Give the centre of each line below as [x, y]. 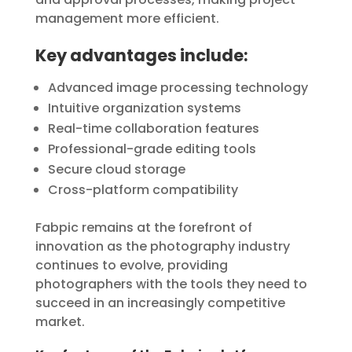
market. [60, 322]
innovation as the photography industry [162, 246]
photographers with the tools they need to [171, 284]
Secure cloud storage [116, 169]
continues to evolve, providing [131, 265]
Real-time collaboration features [153, 128]
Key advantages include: [141, 55]
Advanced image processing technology [178, 88]
